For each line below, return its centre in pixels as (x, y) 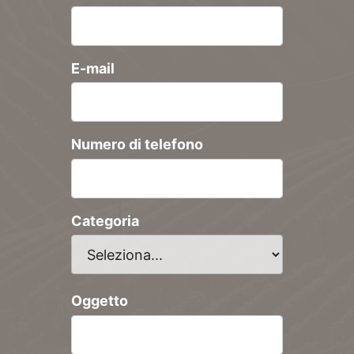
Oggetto (99, 301)
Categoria (105, 220)
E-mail (92, 68)
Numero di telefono (137, 145)
